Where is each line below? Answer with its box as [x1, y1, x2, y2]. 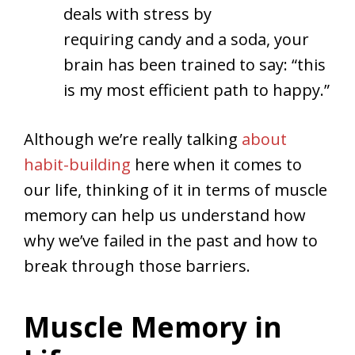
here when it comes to [131, 153, 302, 175]
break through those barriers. [24, 254, 250, 277]
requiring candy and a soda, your [63, 28, 309, 50]
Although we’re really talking [24, 128, 242, 150]
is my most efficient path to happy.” [63, 78, 330, 101]
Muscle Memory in [24, 307, 282, 345]
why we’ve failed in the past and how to [24, 229, 318, 251]
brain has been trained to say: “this [63, 53, 326, 75]
